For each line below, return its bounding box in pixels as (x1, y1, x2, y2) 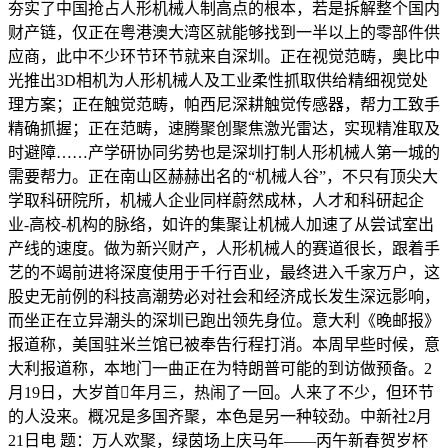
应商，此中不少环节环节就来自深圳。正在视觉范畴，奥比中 (8, 47, 440, 65)
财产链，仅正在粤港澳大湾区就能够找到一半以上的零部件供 (8, 23, 440, 41)
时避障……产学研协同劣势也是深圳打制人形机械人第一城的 (8, 143, 440, 161)
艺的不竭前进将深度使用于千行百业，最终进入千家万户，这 (8, 263, 440, 281)
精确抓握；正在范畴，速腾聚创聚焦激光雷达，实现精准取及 (8, 119, 440, 137)
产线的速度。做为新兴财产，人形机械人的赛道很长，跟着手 (8, 239, 440, 257)
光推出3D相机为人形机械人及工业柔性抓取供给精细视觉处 (8, 71, 428, 89)
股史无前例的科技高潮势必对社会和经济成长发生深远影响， (8, 287, 440, 305)
